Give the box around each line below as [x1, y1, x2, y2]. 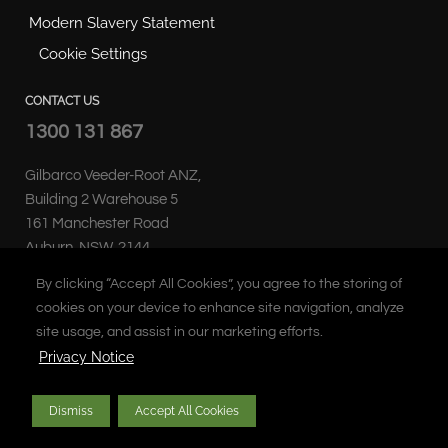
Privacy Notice [38, 349, 134, 366]
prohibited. [15, 407, 73, 422]
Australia [25, 264, 84, 280]
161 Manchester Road [25, 216, 169, 232]
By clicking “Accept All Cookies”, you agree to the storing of [36, 277, 402, 292]
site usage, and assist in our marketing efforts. [36, 325, 323, 340]
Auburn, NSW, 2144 [25, 240, 150, 256]
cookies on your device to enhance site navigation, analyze [36, 301, 404, 316]
